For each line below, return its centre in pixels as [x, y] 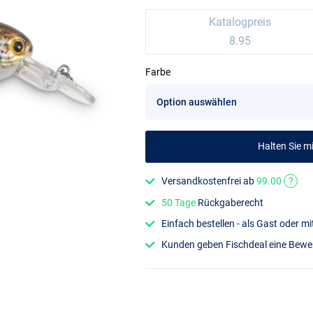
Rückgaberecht [230, 202]
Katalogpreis [240, 22]
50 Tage [179, 202]
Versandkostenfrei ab [209, 181]
